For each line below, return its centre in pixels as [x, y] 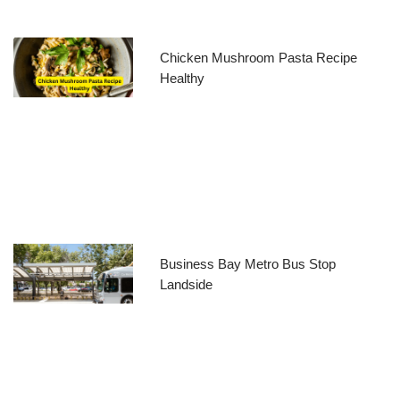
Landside [186, 284]
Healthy [182, 79]
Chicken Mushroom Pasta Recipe [258, 58]
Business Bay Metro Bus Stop [247, 263]
